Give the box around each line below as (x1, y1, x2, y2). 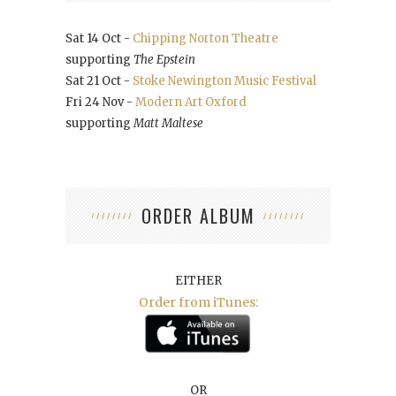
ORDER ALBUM (141, 202, 255, 229)
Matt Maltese (133, 115, 203, 131)
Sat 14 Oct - (65, 30, 133, 46)
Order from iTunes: (138, 293, 258, 310)
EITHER (174, 272, 222, 288)
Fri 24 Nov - (65, 94, 135, 110)
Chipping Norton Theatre (133, 30, 278, 46)
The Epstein (133, 51, 195, 67)
